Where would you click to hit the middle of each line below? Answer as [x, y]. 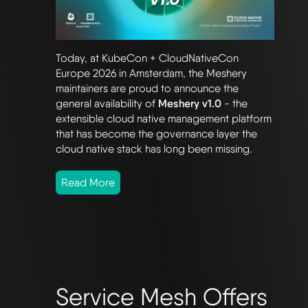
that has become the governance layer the [156, 133]
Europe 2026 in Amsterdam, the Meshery [151, 73]
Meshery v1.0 [190, 103]
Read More [88, 182]
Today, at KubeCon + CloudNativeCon [147, 58]
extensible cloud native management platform [164, 118]
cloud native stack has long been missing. [154, 148]
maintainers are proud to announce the [147, 88]
